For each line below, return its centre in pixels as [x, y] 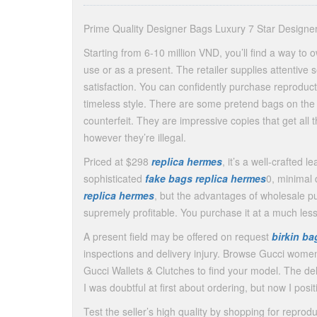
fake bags [169, 178]
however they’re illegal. [135, 137]
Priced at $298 [117, 161]
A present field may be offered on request [178, 236]
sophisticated [114, 178]
